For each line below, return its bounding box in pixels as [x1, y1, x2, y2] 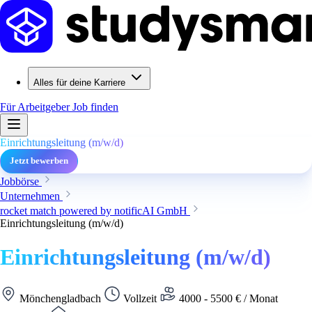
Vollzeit [120, 292, 159, 304]
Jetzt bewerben [10, 156, 68, 166]
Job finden [72, 101, 118, 113]
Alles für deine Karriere [33, 77, 125, 88]
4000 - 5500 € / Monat [176, 292, 278, 304]
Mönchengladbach [17, 292, 104, 304]
